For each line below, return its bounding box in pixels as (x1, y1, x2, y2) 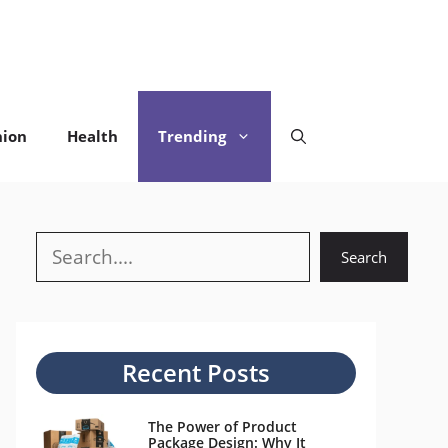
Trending (158, 126, 226, 146)
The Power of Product (147, 417, 297, 437)
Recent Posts (122, 356, 270, 389)
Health (67, 126, 118, 146)
